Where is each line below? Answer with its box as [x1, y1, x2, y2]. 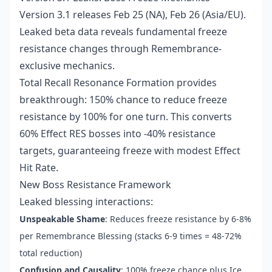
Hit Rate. [19, 161, 58, 175]
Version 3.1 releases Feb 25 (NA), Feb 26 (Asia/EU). [19, 8, 246, 22]
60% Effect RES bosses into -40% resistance [19, 127, 216, 141]
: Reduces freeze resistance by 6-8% [105, 213, 251, 225]
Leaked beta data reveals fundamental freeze [19, 25, 227, 39]
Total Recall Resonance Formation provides [19, 76, 217, 90]
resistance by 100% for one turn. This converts [19, 110, 232, 124]
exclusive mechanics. [19, 59, 115, 73]
